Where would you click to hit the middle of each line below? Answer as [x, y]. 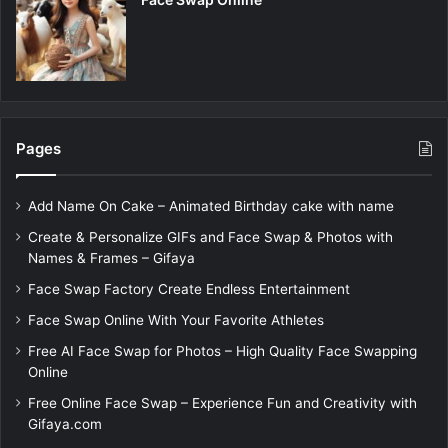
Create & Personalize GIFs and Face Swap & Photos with [210, 237]
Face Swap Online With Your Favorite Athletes [176, 320]
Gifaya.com [65, 424]
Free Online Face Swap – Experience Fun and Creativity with [222, 403]
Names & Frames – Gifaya [111, 258]
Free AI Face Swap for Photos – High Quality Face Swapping [222, 351]
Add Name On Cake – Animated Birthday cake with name [211, 206]
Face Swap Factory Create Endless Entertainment [189, 289]
